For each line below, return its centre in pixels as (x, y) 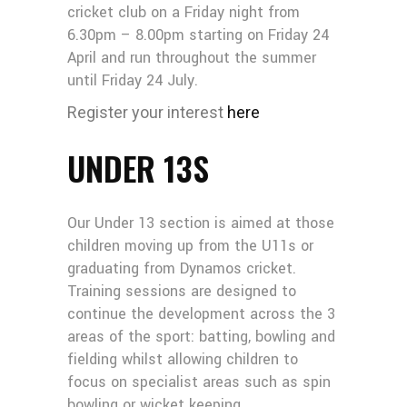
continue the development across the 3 (201, 314)
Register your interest (147, 112)
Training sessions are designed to (182, 291)
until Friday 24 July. (133, 80)
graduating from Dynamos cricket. (182, 268)
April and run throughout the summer (192, 58)
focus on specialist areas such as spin (199, 382)
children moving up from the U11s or (190, 246)
